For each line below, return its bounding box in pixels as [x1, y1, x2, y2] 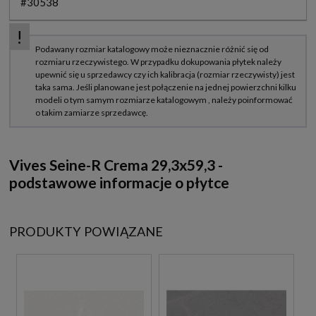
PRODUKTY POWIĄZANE [9, 223, 163, 239]
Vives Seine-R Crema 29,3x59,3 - [9, 155, 223, 174]
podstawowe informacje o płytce [9, 173, 229, 191]
